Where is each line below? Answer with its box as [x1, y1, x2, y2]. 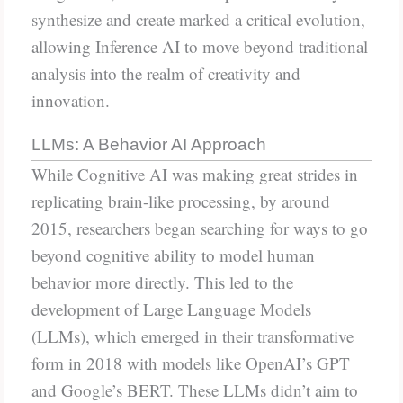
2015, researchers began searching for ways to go [31, 217, 368, 240]
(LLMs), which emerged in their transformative [31, 325, 354, 348]
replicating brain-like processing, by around [31, 190, 330, 213]
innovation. [31, 89, 110, 112]
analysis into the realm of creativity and [31, 62, 300, 85]
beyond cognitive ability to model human [31, 244, 315, 267]
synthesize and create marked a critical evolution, [31, 8, 365, 31]
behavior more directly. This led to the [31, 271, 293, 294]
